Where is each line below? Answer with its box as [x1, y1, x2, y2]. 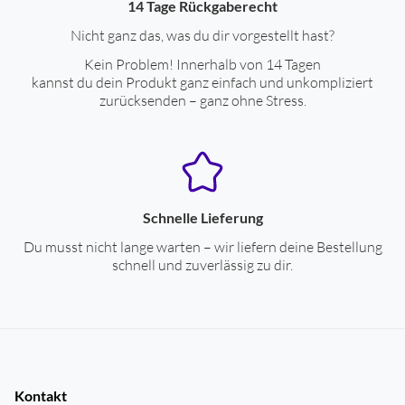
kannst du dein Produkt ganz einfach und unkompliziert [32, 73, 373, 91]
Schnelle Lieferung [142, 209, 263, 226]
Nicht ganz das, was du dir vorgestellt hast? [71, 26, 334, 44]
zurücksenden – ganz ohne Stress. [99, 91, 306, 109]
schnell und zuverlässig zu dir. [112, 256, 293, 274]
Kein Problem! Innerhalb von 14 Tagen [84, 55, 321, 73]
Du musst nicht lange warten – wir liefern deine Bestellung [23, 238, 382, 256]
